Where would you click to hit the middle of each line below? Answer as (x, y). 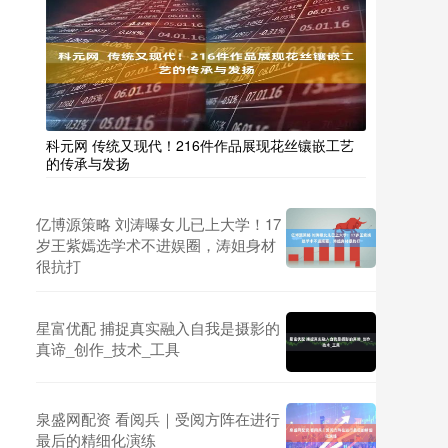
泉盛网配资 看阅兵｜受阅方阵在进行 (158, 418)
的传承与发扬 (88, 163)
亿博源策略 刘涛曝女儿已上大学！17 (158, 223)
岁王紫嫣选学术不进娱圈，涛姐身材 (156, 244)
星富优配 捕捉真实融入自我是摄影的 (158, 327)
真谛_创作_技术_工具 (108, 348)
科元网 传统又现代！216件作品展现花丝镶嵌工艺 (200, 145)
